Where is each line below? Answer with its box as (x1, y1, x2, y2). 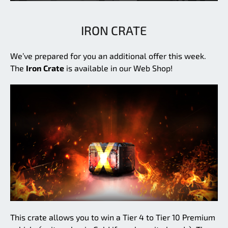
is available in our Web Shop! (64, 63, 173, 73)
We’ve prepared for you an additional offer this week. (10, 50, 206, 61)
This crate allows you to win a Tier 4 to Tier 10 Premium (10, 212, 215, 222)
